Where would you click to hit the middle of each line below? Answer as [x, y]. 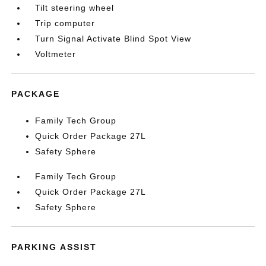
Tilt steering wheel [75, 8]
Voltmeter [56, 54]
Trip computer [65, 23]
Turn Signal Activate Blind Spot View [113, 39]
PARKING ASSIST [54, 247]
